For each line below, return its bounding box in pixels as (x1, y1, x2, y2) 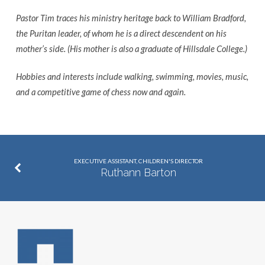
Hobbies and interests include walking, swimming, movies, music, (15, 70, 248, 82)
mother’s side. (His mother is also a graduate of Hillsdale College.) (15, 43, 247, 54)
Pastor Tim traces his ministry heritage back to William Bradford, (15, 12, 246, 23)
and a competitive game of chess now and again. (15, 86, 186, 97)
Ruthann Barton (100, 166, 176, 179)
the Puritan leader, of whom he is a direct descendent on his (15, 27, 227, 38)
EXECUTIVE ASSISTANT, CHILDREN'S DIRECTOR (73, 157, 203, 164)
